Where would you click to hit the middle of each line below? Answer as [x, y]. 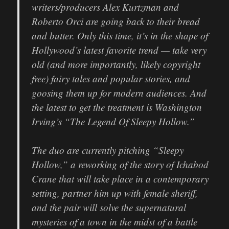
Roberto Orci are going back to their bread [116, 21]
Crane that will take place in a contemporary [120, 179]
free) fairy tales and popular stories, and [111, 79]
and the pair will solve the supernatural [109, 208]
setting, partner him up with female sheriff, [115, 193]
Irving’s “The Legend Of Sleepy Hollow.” [113, 122]
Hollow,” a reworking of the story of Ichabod [120, 165]
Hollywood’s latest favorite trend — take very [119, 50]
